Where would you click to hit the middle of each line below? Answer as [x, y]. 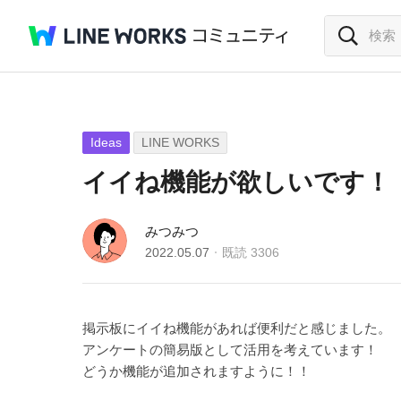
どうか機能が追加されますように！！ [196, 371]
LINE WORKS [180, 142]
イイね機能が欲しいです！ [236, 182]
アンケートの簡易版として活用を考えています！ [230, 350]
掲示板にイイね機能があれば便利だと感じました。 [237, 328]
